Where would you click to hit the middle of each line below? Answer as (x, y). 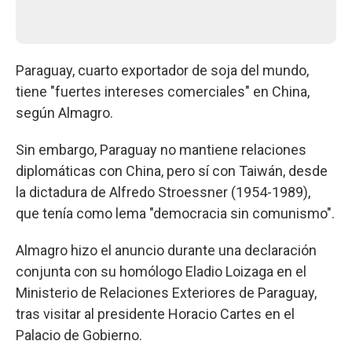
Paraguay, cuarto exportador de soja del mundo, (162, 70)
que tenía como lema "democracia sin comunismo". (175, 213)
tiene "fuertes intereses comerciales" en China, (163, 91)
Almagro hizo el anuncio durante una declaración (166, 250)
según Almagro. (64, 112)
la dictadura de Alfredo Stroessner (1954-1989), (163, 192)
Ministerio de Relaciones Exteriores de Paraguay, (166, 292)
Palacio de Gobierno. (79, 335)
